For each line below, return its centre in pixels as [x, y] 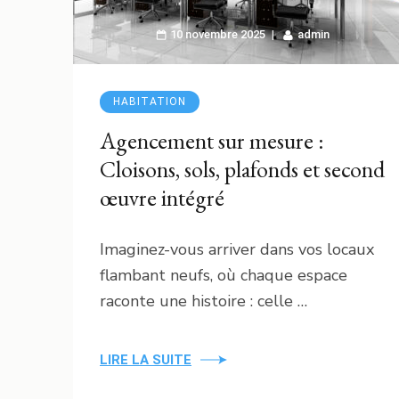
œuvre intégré [162, 197]
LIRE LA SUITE [146, 359]
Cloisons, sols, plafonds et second [242, 169]
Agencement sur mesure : [212, 140]
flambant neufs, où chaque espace [224, 275]
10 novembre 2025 [217, 34]
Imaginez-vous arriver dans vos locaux [237, 249]
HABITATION [150, 101]
